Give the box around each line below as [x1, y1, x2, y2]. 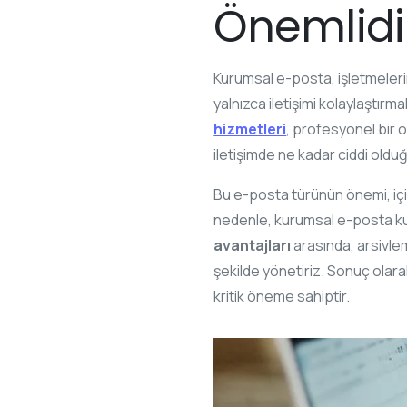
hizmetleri [213, 118, 287, 139]
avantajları [213, 234, 292, 255]
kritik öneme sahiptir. [213, 285, 351, 306]
